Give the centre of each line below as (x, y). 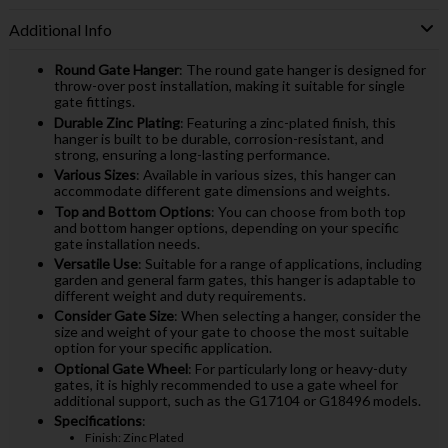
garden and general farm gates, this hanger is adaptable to (234, 279)
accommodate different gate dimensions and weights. (221, 191)
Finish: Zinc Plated (134, 438)
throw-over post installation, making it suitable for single (229, 86)
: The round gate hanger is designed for (302, 70)
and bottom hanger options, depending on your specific (226, 227)
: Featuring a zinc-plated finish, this (287, 122)
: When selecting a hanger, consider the (297, 316)
